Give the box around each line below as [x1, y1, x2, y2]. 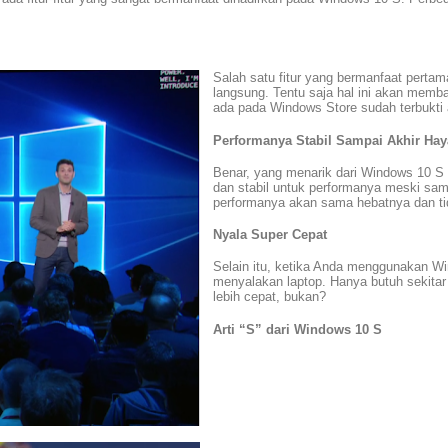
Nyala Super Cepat [213, 227, 327, 243]
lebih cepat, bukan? [213, 289, 326, 305]
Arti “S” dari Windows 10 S [213, 321, 382, 337]
